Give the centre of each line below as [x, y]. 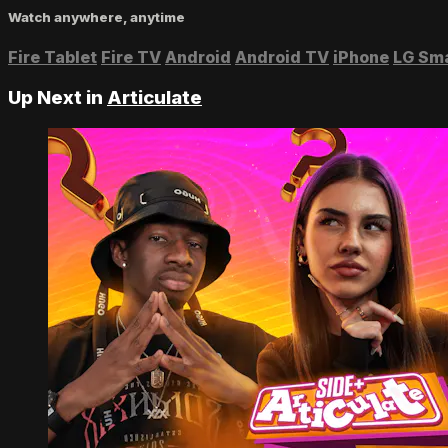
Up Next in [57, 98]
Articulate [154, 98]
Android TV [282, 57]
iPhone [361, 57]
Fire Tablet [52, 57]
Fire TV [131, 57]
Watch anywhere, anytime [96, 17]
